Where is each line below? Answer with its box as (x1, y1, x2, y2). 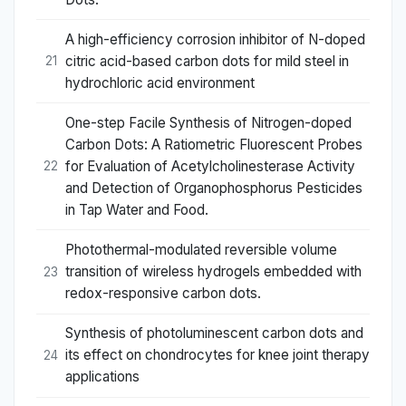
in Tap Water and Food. (65, 200, 208, 218)
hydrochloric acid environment (65, 73, 255, 92)
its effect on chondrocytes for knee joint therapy (65, 346, 370, 364)
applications (65, 368, 140, 386)
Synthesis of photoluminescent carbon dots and (65, 324, 363, 343)
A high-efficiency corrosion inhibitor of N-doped (65, 30, 365, 48)
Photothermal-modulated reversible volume (65, 241, 337, 259)
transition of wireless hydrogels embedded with (65, 263, 362, 281)
